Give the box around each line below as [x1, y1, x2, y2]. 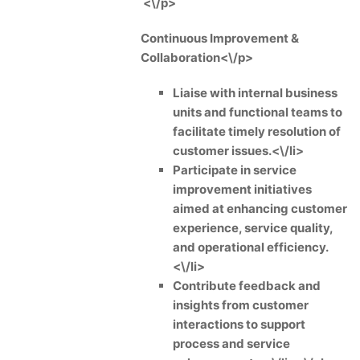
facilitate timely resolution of [173, 124, 341, 139]
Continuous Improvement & [141, 31, 299, 46]
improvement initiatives [173, 182, 312, 197]
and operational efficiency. [173, 239, 329, 255]
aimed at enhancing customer [173, 201, 347, 216]
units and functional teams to [173, 104, 342, 120]
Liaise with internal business [173, 85, 337, 100]
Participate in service [173, 162, 297, 178]
